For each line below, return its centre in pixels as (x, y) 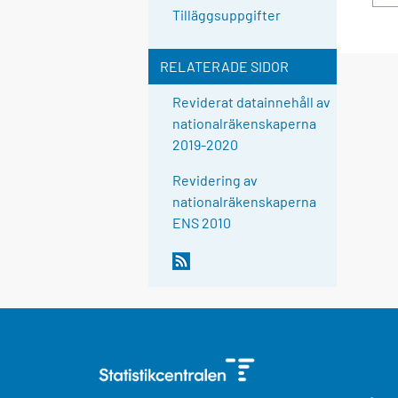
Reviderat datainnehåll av (252, 102)
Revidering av (215, 180)
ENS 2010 (202, 223)
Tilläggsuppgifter (227, 15)
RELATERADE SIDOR (224, 67)
